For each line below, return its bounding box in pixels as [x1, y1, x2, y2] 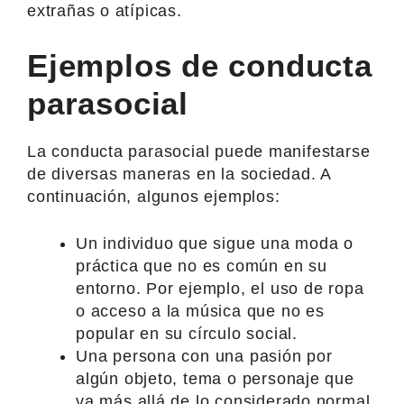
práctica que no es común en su [76, 256, 327, 275]
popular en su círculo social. [76, 324, 298, 343]
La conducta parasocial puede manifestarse [27, 142, 371, 161]
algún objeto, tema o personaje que [76, 369, 354, 388]
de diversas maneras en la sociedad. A [27, 164, 332, 183]
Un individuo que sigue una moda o [76, 234, 354, 252]
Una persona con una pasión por [76, 346, 333, 365]
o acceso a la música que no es [76, 301, 325, 320]
